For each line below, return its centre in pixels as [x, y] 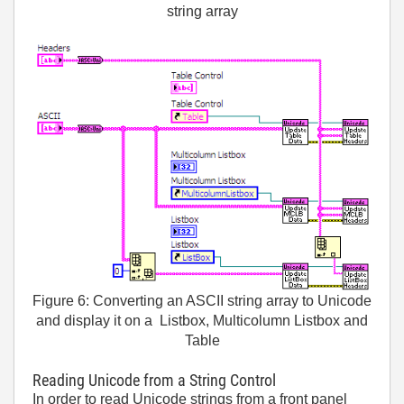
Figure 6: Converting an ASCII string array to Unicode [202, 301]
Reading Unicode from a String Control [154, 381]
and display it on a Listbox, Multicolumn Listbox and [202, 321]
